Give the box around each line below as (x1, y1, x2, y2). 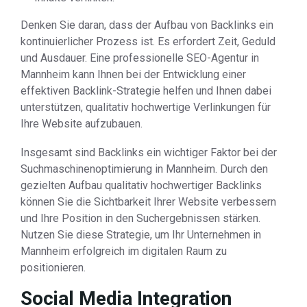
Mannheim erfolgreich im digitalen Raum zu (21, 245, 227, 258)
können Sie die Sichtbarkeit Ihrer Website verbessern (21, 195, 276, 208)
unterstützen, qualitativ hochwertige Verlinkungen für (21, 101, 271, 114)
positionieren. (21, 261, 86, 274)
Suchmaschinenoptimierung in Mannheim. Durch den (21, 162, 268, 175)
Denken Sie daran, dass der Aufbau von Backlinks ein (21, 19, 273, 32)
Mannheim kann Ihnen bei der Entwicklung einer (21, 68, 246, 81)
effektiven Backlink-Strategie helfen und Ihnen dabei (21, 84, 271, 97)
